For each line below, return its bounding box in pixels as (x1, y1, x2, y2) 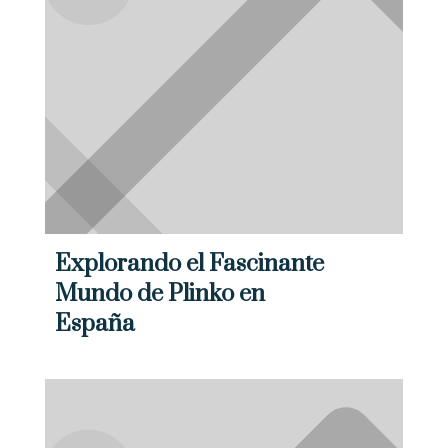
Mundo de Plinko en (54, 279, 265, 310)
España (54, 309, 135, 340)
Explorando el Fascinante (54, 249, 324, 280)
